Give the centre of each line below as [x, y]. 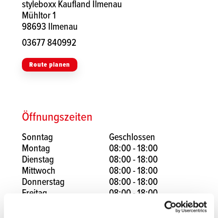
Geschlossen [132, 137]
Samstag [38, 204]
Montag [36, 148]
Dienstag [38, 159]
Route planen [50, 65]
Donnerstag [43, 182]
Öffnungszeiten [57, 116]
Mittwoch [39, 171]
